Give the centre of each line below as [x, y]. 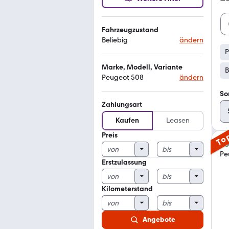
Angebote [159, 220]
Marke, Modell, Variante [142, 67]
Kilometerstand [127, 189]
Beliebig [115, 40]
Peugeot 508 [123, 77]
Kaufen [127, 120]
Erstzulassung [124, 162]
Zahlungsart [122, 105]
